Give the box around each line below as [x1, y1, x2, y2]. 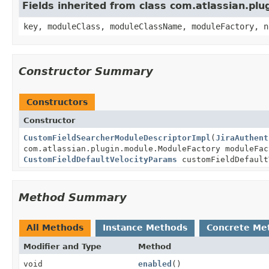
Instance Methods [103, 222, 187, 232]
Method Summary [19, 190, 127, 204]
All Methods [26, 222, 83, 232]
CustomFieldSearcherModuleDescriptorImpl [23, 133, 211, 142]
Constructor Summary [19, 64, 153, 77]
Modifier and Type [23, 241, 101, 251]
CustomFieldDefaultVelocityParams [23, 154, 177, 164]
